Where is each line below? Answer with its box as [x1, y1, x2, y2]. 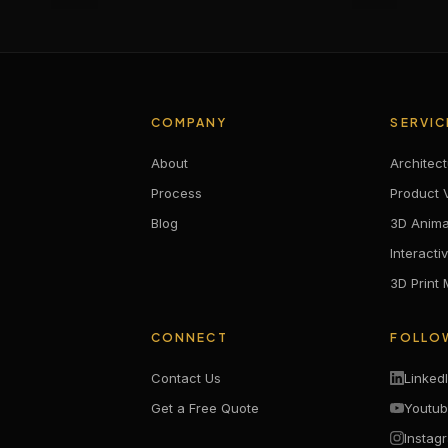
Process [150, 185, 202, 202]
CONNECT [150, 330, 228, 346]
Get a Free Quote [150, 400, 259, 417]
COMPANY [150, 115, 227, 131]
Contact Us [150, 370, 221, 387]
